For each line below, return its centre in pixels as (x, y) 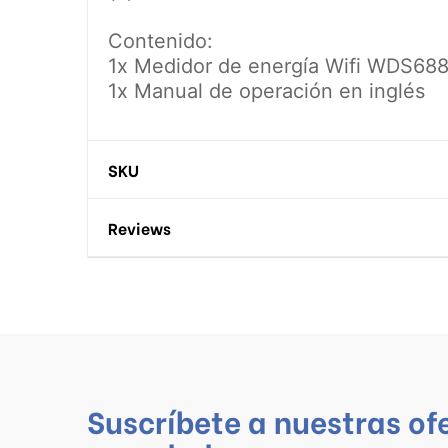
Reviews (139, 228)
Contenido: (160, 41)
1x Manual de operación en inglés (266, 91)
